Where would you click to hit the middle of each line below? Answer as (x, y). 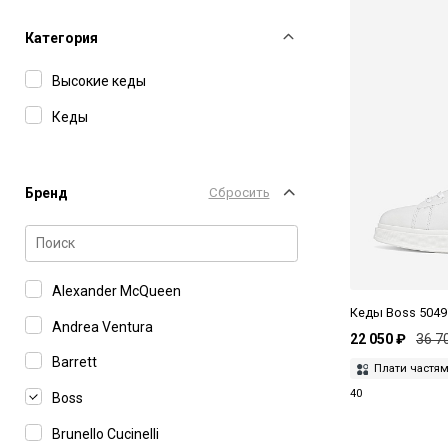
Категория (61, 37)
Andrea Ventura (102, 326)
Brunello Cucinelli (105, 433)
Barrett (74, 362)
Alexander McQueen (116, 290)
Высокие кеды (99, 80)
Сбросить (239, 193)
